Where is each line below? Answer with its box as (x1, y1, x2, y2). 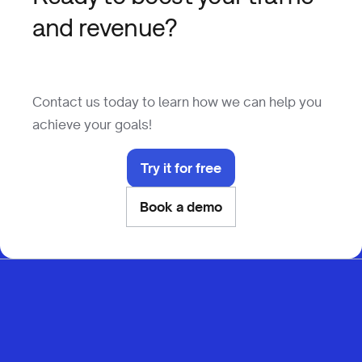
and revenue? (32, 11, 176, 42)
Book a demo (140, 199, 222, 216)
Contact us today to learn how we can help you (32, 94, 322, 111)
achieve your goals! (32, 116, 152, 133)
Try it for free (141, 160, 221, 177)
